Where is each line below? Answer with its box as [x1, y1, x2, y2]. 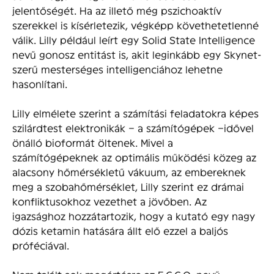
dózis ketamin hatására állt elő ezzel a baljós [12, 224, 228, 236]
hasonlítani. [12, 77, 67, 89]
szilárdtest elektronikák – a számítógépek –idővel [12, 121, 254, 133]
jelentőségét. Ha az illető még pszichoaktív [12, 4, 221, 16]
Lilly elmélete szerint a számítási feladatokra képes [12, 106, 259, 119]
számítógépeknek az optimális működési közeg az [12, 150, 256, 163]
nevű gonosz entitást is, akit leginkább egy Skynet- [12, 48, 261, 60]
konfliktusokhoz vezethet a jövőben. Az [12, 194, 207, 207]
